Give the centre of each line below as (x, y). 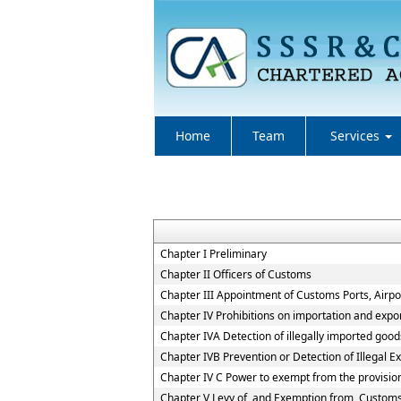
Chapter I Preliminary (213, 254)
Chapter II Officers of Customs (235, 274)
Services (357, 136)
